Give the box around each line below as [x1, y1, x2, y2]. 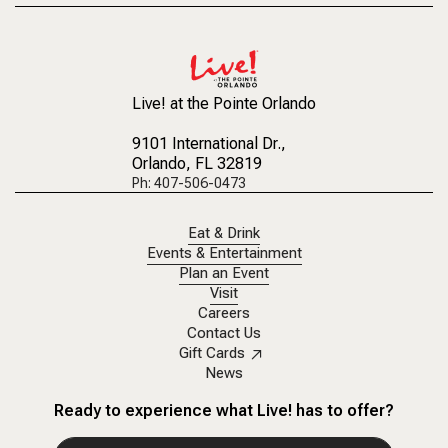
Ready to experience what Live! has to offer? [54, 401, 394, 421]
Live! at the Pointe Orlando [132, 94, 316, 114]
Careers [198, 305, 250, 323]
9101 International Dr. [132, 134, 281, 154]
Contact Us [187, 325, 261, 343]
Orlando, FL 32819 [132, 154, 262, 174]
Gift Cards [179, 345, 245, 363]
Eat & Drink [188, 225, 260, 243]
